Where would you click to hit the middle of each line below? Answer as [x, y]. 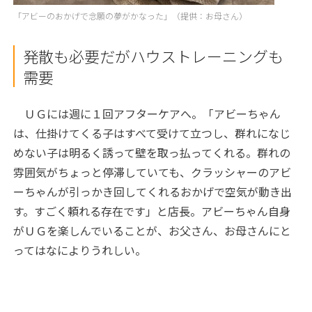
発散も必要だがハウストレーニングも [154, 55]
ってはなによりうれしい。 [80, 250]
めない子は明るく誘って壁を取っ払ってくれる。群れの [152, 152]
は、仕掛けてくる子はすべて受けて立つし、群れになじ [152, 133]
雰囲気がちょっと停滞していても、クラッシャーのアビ [153, 172]
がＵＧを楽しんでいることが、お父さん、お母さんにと [153, 230]
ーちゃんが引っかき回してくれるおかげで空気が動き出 [153, 191]
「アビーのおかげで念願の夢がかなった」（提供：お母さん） [131, 15]
